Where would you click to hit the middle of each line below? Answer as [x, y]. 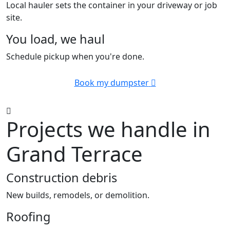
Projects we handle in [108, 129]
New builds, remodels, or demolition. [78, 195]
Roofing [28, 217]
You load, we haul [55, 39]
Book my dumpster [111, 83]
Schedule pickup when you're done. [75, 57]
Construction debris [62, 178]
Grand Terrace [74, 154]
